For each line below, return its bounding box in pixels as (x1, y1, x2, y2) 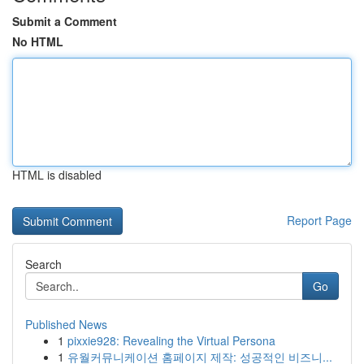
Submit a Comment (12, 13, 117, 29)
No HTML (12, 33, 63, 50)
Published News (25, 316, 107, 332)
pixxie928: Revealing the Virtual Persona (67, 332, 275, 349)
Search (25, 256, 62, 272)
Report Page (287, 212, 352, 228)
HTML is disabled (12, 167, 102, 183)
